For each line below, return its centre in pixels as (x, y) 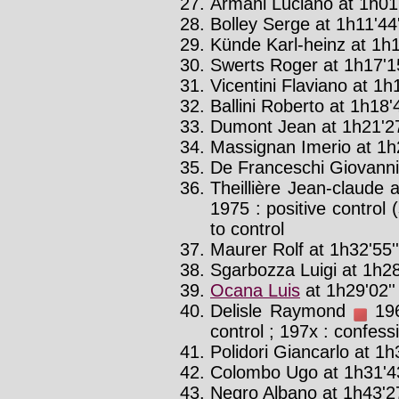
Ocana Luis (255, 290)
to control (247, 228)
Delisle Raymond (282, 310)
